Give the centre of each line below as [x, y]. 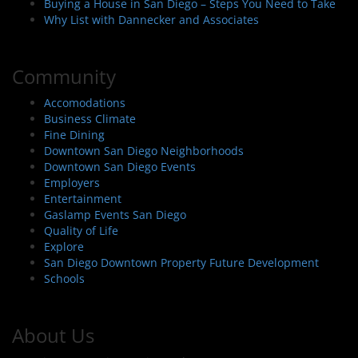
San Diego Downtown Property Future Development [181, 262]
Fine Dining [74, 134]
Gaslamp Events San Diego [115, 214]
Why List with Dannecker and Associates [151, 19]
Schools [64, 278]
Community [64, 76]
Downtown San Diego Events [120, 166]
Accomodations [85, 102]
